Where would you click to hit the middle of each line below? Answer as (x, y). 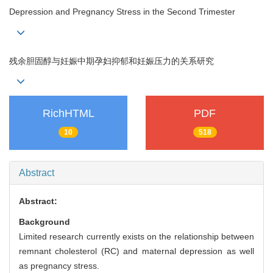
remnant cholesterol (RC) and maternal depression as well (136, 251)
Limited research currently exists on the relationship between (136, 237)
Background (44, 222)
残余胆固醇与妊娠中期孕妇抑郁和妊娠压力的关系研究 (112, 61)
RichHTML (68, 113)
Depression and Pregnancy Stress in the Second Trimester (122, 12)
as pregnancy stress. (59, 266)
